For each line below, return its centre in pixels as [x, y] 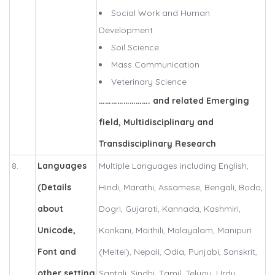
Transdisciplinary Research [157, 144]
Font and [57, 252]
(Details [54, 188]
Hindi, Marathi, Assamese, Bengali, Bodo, [181, 188]
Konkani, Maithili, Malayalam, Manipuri [175, 230]
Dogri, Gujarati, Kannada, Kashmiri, [170, 209]
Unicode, [56, 230]
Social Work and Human [161, 13]
